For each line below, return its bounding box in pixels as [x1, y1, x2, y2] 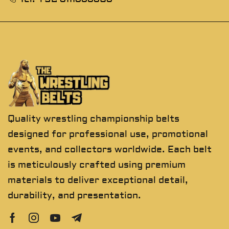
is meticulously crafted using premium [8, 158, 186, 171]
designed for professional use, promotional [8, 128, 208, 140]
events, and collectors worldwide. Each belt [8, 143, 212, 155]
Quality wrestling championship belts [8, 112, 179, 125]
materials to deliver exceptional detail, [8, 174, 188, 186]
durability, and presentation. [8, 189, 144, 201]
